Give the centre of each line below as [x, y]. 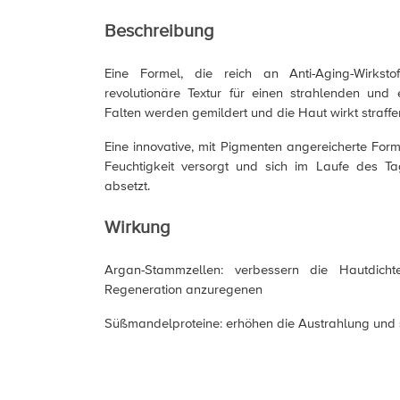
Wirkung [137, 228]
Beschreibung [159, 31]
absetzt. [127, 186]
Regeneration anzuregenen [183, 290]
